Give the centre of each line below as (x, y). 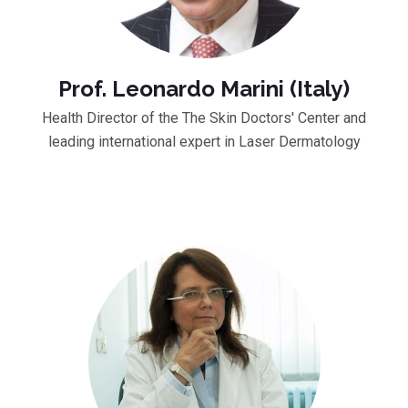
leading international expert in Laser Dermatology (204, 141)
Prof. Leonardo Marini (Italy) (204, 88)
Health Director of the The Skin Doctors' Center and (204, 117)
